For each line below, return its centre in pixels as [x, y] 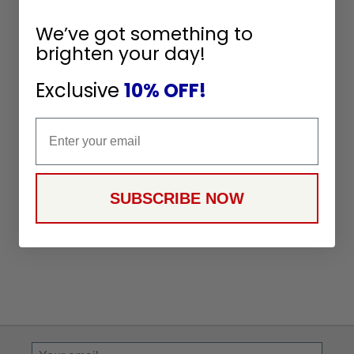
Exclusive [80, 91]
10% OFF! [165, 91]
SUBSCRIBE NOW [177, 199]
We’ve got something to [144, 34]
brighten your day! [121, 54]
